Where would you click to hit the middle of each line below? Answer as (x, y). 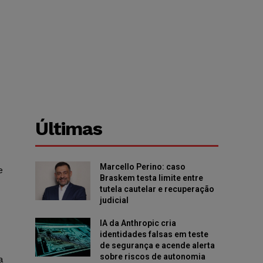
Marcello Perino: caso (142, 167)
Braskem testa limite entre (151, 178)
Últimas (69, 129)
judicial (114, 200)
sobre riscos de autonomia (152, 257)
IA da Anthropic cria (138, 223)
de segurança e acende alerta (157, 246)
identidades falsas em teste (154, 235)
